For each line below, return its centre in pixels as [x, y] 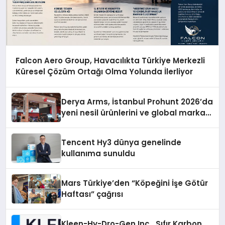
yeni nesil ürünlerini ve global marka [134, 113]
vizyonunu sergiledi [100, 124]
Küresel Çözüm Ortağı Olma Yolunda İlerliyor [104, 72]
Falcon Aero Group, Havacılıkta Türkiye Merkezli [110, 61]
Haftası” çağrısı [92, 194]
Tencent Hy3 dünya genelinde [122, 142]
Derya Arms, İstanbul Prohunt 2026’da [137, 101]
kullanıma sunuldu [98, 153]
